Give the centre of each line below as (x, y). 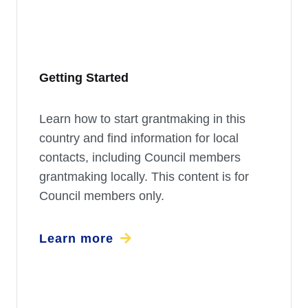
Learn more (76, 239)
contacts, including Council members (140, 158)
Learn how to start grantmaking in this (142, 119)
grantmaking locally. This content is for (144, 177)
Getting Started (84, 78)
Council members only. (102, 196)
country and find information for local (139, 139)
